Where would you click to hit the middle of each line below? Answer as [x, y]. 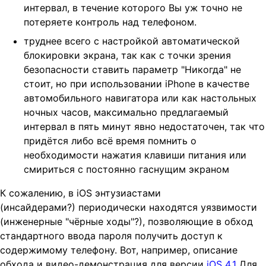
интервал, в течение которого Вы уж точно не [133, 7]
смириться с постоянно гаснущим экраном [126, 169]
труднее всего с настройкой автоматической [132, 41]
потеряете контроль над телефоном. [110, 22]
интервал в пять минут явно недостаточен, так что [144, 126]
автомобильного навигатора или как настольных [140, 98]
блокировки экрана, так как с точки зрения [127, 55]
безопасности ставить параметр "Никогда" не [132, 69]
